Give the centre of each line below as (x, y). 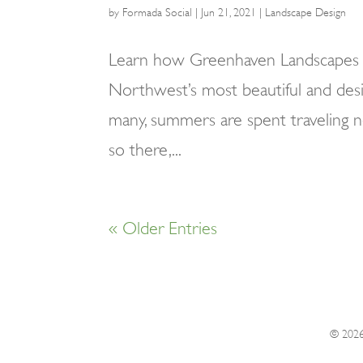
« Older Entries (163, 228)
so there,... (145, 149)
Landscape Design (306, 12)
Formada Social (158, 12)
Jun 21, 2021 (229, 12)
